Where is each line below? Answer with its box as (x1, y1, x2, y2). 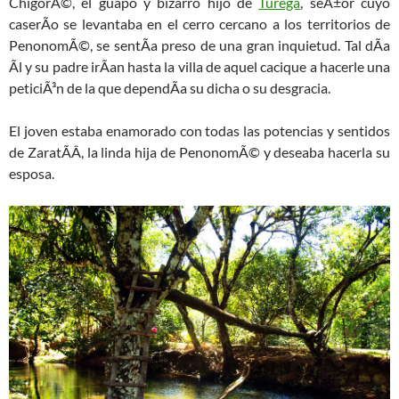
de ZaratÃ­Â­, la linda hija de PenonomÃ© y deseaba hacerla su (9, 143, 390, 161)
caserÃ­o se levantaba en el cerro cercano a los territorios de (9, 15, 390, 33)
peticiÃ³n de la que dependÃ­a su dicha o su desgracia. (9, 79, 330, 97)
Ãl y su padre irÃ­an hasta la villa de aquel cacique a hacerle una (9, 58, 390, 76)
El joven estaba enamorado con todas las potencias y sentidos (9, 122, 390, 140)
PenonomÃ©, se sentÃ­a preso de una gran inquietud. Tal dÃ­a (9, 37, 390, 54)
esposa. (9, 165, 54, 183)
